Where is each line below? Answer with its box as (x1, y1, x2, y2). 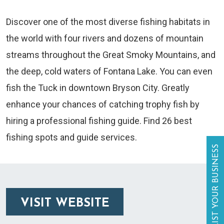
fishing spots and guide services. (6, 132, 137, 143)
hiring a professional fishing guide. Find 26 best (6, 115, 192, 126)
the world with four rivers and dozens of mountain (6, 33, 203, 44)
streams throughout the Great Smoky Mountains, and (6, 49, 215, 60)
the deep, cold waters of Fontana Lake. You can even (6, 66, 212, 77)
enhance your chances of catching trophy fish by (6, 99, 199, 110)
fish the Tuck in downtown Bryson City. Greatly (6, 82, 189, 93)
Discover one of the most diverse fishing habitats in (6, 16, 210, 27)
